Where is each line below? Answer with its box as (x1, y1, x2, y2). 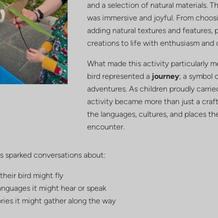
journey (151, 71, 179, 81)
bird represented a (87, 71, 152, 81)
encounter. (87, 122, 125, 131)
